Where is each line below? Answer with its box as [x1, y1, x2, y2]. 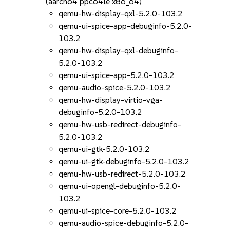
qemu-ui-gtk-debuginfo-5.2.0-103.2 [59, 157, 190, 166]
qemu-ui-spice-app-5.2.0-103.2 [59, 70, 175, 80]
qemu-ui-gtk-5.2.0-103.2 [59, 144, 150, 154]
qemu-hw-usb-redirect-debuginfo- [59, 120, 182, 129]
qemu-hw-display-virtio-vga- [59, 95, 163, 105]
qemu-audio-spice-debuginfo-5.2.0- [59, 218, 189, 228]
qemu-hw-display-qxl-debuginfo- [59, 46, 179, 55]
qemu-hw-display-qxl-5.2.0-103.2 [59, 9, 183, 18]
